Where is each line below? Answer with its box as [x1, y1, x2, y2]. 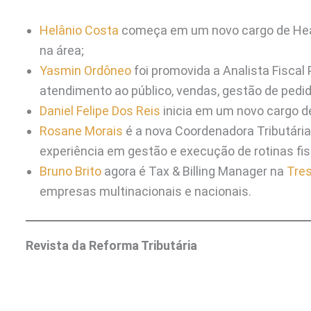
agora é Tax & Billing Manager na [101, 163, 287, 178]
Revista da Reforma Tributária [26, 237, 197, 253]
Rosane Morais [40, 123, 126, 138]
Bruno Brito [40, 163, 101, 178]
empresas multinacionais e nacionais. [40, 183, 251, 199]
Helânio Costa [40, 22, 121, 37]
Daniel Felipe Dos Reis [40, 103, 160, 118]
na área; [40, 42, 84, 58]
